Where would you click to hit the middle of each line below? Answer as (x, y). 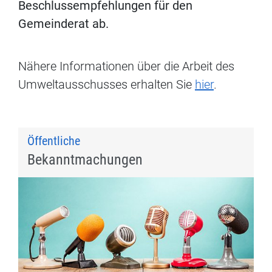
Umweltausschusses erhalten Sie (107, 85)
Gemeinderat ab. (63, 24)
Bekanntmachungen (85, 160)
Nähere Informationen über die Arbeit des (126, 66)
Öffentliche (54, 141)
